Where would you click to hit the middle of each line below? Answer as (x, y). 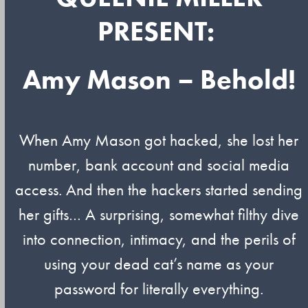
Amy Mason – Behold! (159, 79)
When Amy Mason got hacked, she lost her (159, 140)
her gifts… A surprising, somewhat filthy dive (159, 214)
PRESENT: (159, 31)
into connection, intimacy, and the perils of (159, 239)
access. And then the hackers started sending (159, 189)
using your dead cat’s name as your (159, 264)
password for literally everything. (159, 288)
